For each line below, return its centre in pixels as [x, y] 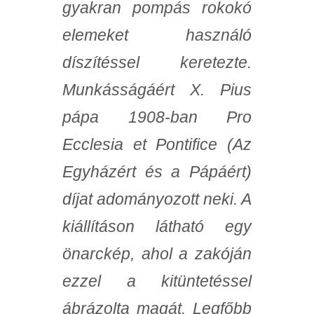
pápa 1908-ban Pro [157, 117]
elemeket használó [157, 35]
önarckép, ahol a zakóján [157, 254]
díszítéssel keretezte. [157, 63]
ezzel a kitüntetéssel [157, 281]
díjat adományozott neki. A [157, 199]
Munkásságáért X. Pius [157, 90]
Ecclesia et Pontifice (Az [157, 145]
